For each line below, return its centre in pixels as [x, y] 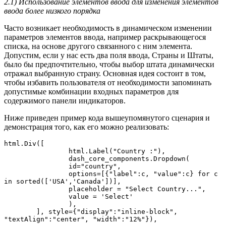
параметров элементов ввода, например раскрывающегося [105, 37]
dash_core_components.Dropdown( [20, 159]
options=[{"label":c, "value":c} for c [28, 174]
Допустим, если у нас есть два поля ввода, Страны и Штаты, [109, 55]
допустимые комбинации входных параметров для [91, 92]
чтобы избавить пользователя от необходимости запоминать [108, 83]
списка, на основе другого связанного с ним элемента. [98, 46]
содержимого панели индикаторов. [65, 101]
